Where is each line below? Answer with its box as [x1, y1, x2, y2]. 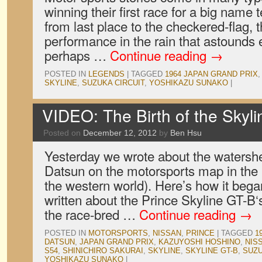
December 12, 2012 [83, 128, 157, 137]
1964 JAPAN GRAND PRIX [165, 70, 258, 78]
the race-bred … [44, 205, 139, 223]
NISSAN [153, 229, 181, 237]
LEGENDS [88, 70, 125, 78]
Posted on [43, 128, 81, 137]
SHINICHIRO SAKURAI [63, 246, 143, 255]
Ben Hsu [170, 128, 202, 137]
